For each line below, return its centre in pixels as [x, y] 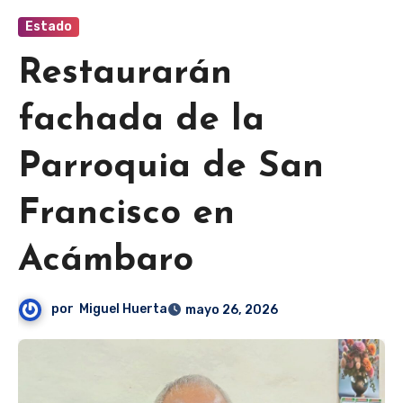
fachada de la [141, 121]
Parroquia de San [171, 168]
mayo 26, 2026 [232, 310]
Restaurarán [125, 74]
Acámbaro [106, 261]
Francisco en [126, 215]
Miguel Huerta [124, 309]
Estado [49, 27]
